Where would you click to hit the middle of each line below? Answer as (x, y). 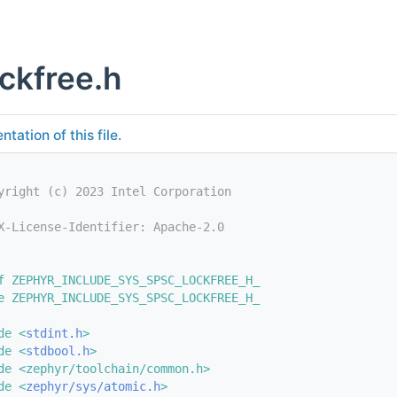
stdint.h (54, 334)
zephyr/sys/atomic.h (93, 387)
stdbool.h (58, 351)
